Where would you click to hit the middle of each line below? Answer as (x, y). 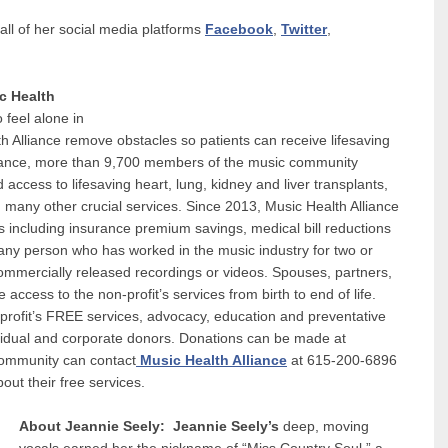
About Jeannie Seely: (96, 427)
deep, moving (324, 427)
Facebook (239, 30)
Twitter (304, 30)
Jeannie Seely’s (226, 427)
